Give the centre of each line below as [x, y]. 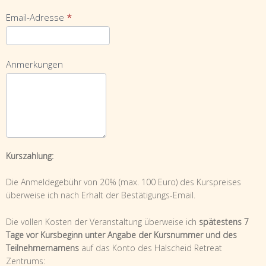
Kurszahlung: [30, 156]
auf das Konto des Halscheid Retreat [151, 248]
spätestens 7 [224, 221]
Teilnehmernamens [42, 248]
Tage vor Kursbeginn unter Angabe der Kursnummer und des [121, 235]
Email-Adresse [36, 17]
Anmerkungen [34, 64]
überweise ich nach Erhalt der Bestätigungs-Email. [101, 195]
